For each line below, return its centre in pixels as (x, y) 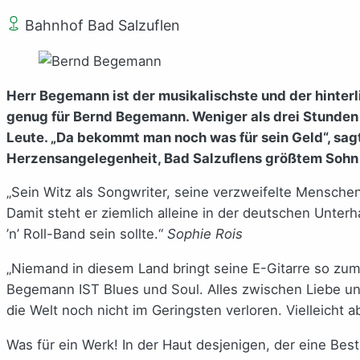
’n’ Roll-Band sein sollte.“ (87, 234)
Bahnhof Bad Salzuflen (100, 25)
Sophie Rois (205, 234)
